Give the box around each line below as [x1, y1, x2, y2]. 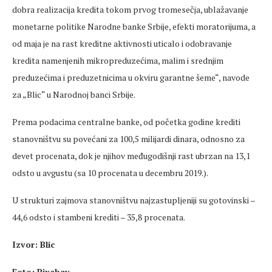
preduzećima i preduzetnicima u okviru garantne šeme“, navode [12, 72, 250, 84]
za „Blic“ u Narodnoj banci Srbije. [12, 89, 135, 101]
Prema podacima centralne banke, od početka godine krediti [12, 116, 240, 128]
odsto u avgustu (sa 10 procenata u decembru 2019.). [12, 167, 208, 179]
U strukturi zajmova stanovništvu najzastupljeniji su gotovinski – [12, 194, 255, 206]
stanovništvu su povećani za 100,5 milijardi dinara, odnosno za [12, 133, 245, 145]
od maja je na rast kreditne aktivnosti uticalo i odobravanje [12, 38, 232, 50]
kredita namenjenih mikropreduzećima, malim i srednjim [12, 55, 223, 67]
